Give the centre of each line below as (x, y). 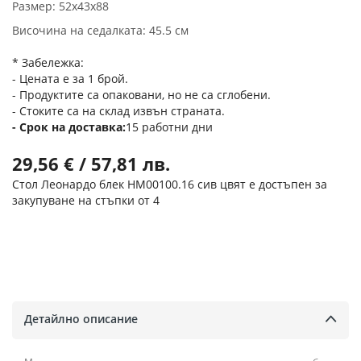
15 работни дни (169, 127)
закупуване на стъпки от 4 (86, 201)
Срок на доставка (71, 127)
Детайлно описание (81, 318)
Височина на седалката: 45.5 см (100, 31)
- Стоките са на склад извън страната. (118, 111)
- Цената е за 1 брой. (70, 79)
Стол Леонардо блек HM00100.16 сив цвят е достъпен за (170, 185)
